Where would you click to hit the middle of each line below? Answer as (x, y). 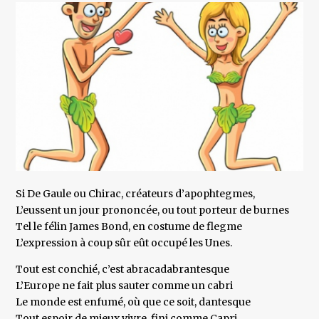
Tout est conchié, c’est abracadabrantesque (123, 270)
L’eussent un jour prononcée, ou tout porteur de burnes (153, 210)
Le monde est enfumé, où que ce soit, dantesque (134, 302)
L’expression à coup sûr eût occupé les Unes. (124, 243)
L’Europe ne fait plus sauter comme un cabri (125, 286)
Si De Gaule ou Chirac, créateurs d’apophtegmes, (136, 194)
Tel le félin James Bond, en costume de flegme (129, 227)
